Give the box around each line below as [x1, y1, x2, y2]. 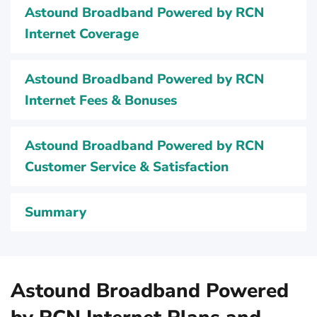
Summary [25, 203, 86, 221]
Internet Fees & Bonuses [25, 91, 177, 110]
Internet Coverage [25, 25, 139, 43]
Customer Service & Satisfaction [25, 158, 229, 176]
